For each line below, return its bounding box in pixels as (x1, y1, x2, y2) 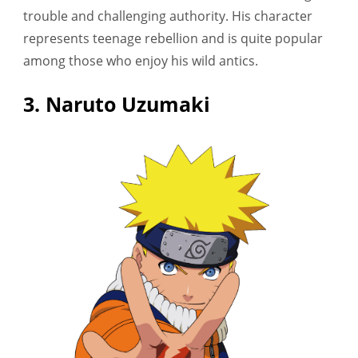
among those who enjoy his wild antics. (23, 52, 258, 70)
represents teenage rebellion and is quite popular (23, 30, 323, 48)
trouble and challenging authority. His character (23, 7, 312, 26)
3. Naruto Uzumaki (23, 89, 210, 117)
